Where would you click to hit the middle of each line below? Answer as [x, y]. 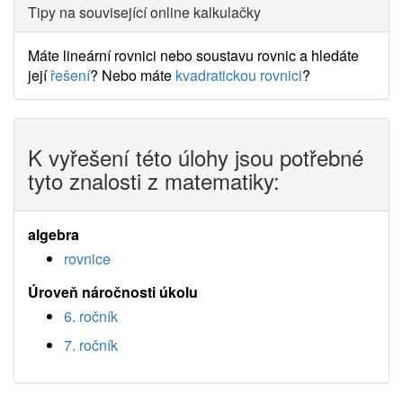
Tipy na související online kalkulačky [144, 12]
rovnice [87, 259]
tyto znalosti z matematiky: [154, 180]
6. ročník [91, 316]
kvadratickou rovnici [239, 75]
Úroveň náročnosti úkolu [113, 292]
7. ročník [91, 345]
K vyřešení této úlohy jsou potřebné [196, 157]
